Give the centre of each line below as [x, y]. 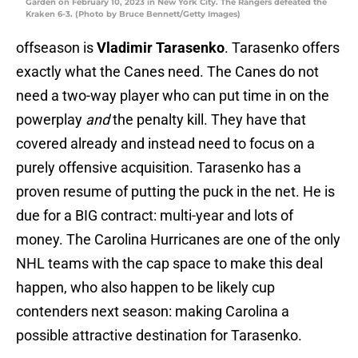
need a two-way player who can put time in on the [173, 96]
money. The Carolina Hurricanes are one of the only [178, 240]
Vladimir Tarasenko [161, 48]
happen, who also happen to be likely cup [145, 288]
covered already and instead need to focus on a [165, 144]
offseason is [56, 48]
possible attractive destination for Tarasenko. [159, 336]
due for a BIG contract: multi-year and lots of [155, 216]
